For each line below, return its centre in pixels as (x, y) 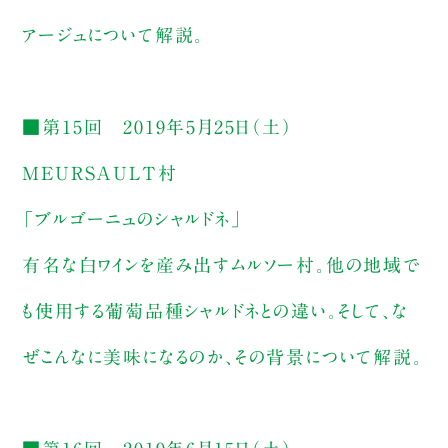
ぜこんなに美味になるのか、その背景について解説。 (222, 356)
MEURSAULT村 (100, 172)
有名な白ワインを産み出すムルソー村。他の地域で (221, 264)
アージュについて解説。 (113, 34)
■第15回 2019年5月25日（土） (157, 126)
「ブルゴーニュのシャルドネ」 (133, 218)
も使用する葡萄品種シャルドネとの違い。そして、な (215, 310)
